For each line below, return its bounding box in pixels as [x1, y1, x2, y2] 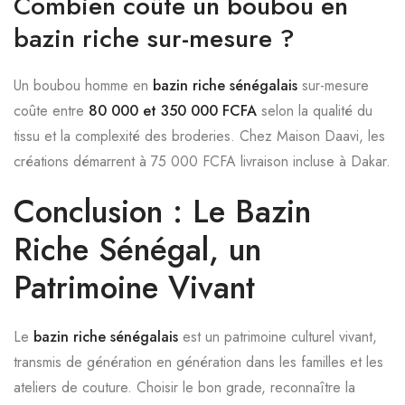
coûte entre [14, 100, 89, 121]
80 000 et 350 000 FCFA [89, 100, 257, 121]
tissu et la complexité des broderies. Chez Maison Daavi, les [14, 126, 385, 146]
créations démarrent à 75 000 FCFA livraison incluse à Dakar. [14, 151, 391, 172]
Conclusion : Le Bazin [14, 189, 311, 234]
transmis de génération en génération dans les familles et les [14, 352, 383, 372]
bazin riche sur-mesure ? [14, 20, 295, 57]
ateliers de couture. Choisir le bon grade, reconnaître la [14, 377, 355, 398]
